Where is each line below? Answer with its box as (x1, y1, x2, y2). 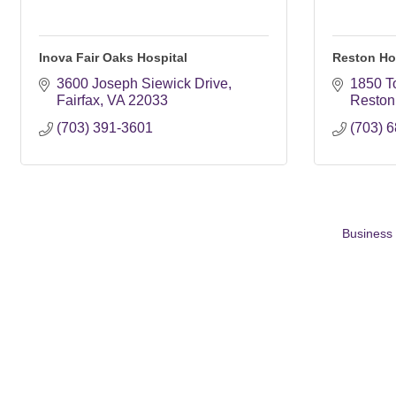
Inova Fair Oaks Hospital (39, 50, 187, 65)
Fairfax (57, 93, 100, 108)
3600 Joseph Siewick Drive (57, 76, 228, 91)
